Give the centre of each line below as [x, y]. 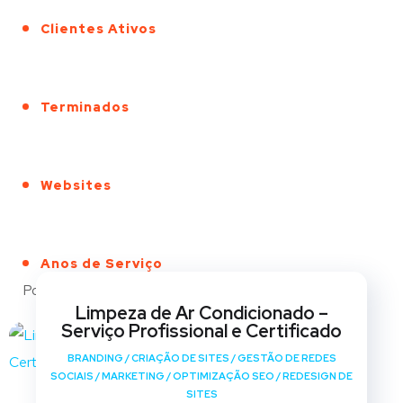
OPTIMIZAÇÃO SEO [224, 376]
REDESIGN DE [318, 376]
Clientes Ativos [99, 29]
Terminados [85, 107]
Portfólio [49, 291]
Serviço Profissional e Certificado [201, 331]
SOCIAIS [72, 376]
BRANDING [95, 358]
